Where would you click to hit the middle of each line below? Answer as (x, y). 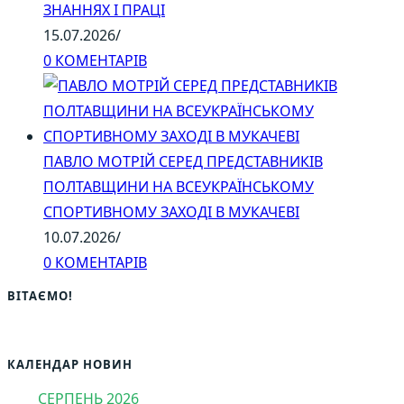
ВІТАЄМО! (40, 296)
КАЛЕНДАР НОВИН (70, 364)
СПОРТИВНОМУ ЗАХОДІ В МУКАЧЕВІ (171, 212)
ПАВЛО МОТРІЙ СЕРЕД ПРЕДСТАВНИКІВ (183, 162)
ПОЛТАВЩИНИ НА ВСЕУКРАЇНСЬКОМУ (179, 187)
